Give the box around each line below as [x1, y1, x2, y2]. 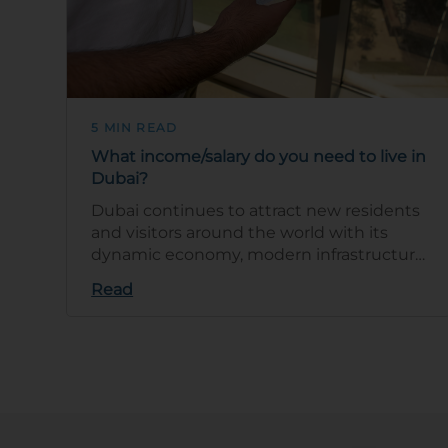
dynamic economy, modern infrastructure [91, 245, 426, 264]
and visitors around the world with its [91, 223, 389, 242]
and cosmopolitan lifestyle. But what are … [91, 267, 427, 286]
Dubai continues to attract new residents [91, 201, 421, 220]
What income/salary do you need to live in [91, 147, 427, 166]
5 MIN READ [91, 120, 178, 135]
